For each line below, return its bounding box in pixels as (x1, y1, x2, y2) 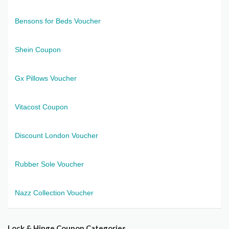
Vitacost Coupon (15, 102, 68, 111)
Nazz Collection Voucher (15, 188, 94, 197)
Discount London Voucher (15, 131, 98, 140)
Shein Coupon (15, 45, 61, 54)
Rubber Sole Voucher (15, 159, 84, 168)
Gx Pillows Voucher (15, 74, 77, 82)
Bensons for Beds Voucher (15, 16, 101, 25)
